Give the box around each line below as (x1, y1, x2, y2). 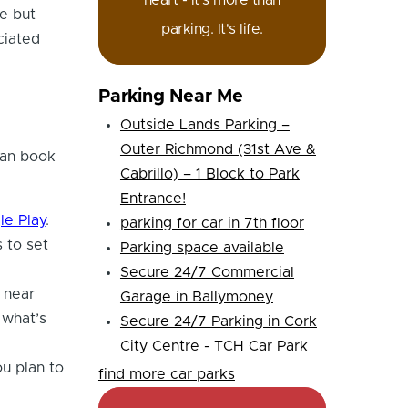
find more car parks (97, 366, 235, 382)
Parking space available (119, 240, 284, 255)
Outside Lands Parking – (119, 117, 290, 132)
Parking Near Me (97, 87, 243, 106)
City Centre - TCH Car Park (119, 338, 308, 353)
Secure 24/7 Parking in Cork (119, 313, 317, 329)
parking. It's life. (161, 22, 263, 36)
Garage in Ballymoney (119, 289, 273, 304)
